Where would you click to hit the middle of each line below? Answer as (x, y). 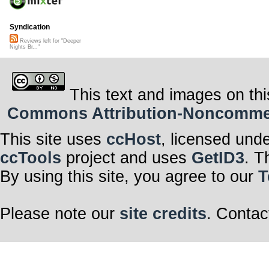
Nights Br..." (25, 47)
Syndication (30, 27)
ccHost (134, 139)
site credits (163, 213)
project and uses (126, 158)
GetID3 (218, 158)
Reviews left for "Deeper (50, 41)
